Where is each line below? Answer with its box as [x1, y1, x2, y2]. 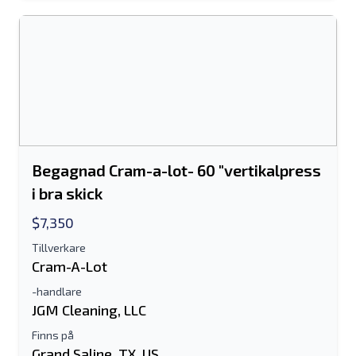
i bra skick [32, 184, 103, 203]
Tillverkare [32, 241, 86, 254]
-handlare [32, 284, 82, 298]
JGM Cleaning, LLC [32, 301, 146, 319]
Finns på [32, 328, 74, 342]
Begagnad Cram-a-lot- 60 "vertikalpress [32, 161, 321, 180]
